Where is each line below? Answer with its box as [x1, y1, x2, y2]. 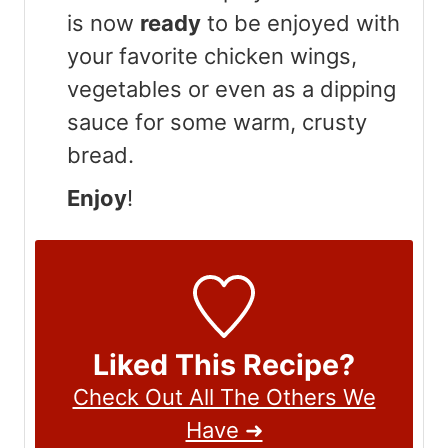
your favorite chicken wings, [67, 42, 357, 69]
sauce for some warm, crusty [67, 108, 367, 135]
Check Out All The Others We [72, 383, 376, 410]
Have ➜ [185, 416, 263, 443]
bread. [67, 141, 134, 168]
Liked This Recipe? [93, 346, 355, 382]
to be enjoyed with [201, 9, 400, 36]
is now [67, 9, 140, 36]
